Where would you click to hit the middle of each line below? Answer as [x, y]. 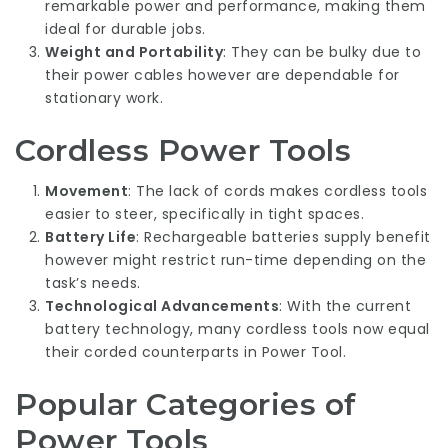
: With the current [345, 306]
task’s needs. [93, 283]
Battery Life [90, 237]
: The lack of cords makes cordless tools [277, 191]
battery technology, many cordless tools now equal [237, 329]
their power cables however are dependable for [222, 74]
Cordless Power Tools [183, 150]
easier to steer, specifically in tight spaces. [204, 214]
